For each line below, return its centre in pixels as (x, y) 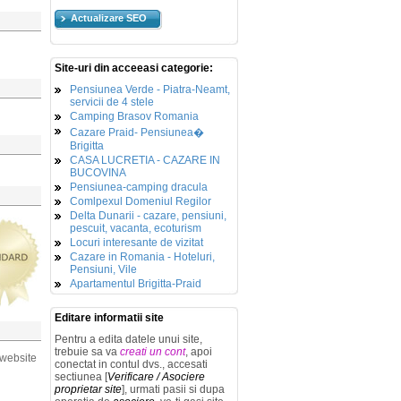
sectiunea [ (81, 377)
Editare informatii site (109, 318)
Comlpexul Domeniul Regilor (141, 201)
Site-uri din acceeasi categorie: (134, 68)
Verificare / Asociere (156, 377)
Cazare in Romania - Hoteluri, (142, 257)
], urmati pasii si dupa (173, 389)
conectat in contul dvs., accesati (131, 364)
